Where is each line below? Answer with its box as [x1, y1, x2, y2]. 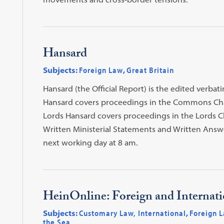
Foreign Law [78, 64, 123, 75]
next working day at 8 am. [42, 137, 137, 147]
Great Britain [126, 64, 174, 75]
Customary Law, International [78, 207, 186, 218]
